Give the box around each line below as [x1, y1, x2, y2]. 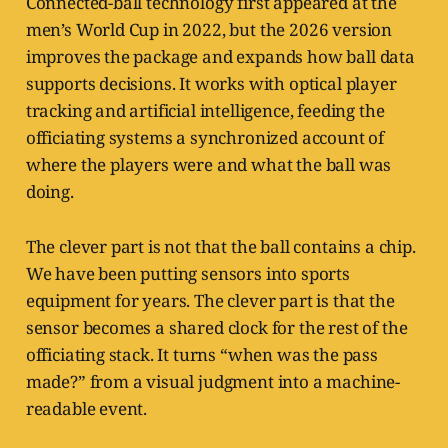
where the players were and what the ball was [25, 153, 392, 177]
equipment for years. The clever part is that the [25, 289, 395, 313]
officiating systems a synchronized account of [25, 126, 385, 150]
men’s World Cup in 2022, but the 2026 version [25, 18, 393, 42]
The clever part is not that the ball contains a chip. [25, 235, 416, 259]
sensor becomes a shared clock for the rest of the [25, 316, 408, 340]
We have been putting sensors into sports [25, 262, 350, 286]
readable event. [25, 397, 148, 421]
